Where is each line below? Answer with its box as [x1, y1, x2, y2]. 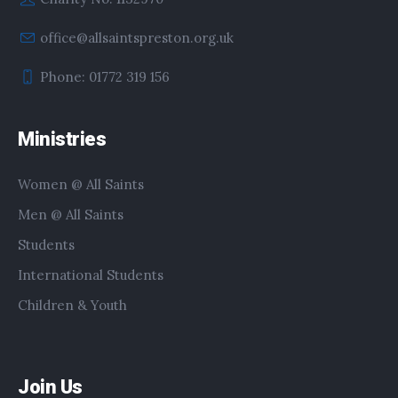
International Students [18, 267, 164, 284]
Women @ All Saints [18, 176, 145, 194]
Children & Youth [18, 297, 128, 314]
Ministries [18, 128, 107, 151]
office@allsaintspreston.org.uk [40, 29, 235, 47]
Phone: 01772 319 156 [40, 68, 171, 86]
